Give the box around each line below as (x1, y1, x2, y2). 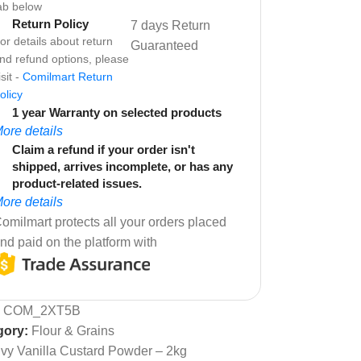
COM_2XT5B (3, 303, 81, 317)
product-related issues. (12, 176, 142, 190)
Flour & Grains (31, 323, 114, 338)
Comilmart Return (23, 69, 113, 83)
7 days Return (131, 18, 211, 32)
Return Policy (12, 16, 89, 31)
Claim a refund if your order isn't (12, 142, 195, 156)
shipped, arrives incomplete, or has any (12, 159, 233, 173)
